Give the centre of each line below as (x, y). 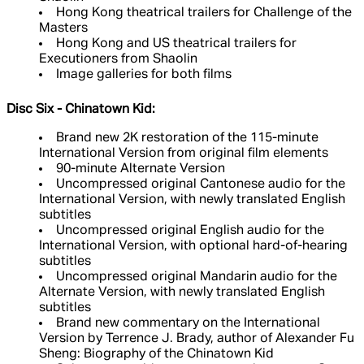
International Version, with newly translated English (192, 200)
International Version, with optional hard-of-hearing (193, 247)
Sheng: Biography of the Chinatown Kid (156, 355)
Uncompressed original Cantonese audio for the (201, 185)
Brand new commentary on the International (188, 324)
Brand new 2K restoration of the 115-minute (187, 139)
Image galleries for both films (144, 75)
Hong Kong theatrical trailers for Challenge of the (204, 13)
